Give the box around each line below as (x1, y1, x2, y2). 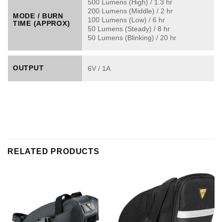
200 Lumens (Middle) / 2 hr (88, 7, 173, 15)
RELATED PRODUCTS (7, 147, 100, 156)
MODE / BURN (13, 11, 63, 20)
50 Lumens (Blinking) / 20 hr (88, 34, 176, 42)
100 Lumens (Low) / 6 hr (88, 16, 165, 24)
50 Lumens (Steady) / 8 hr (88, 25, 170, 33)
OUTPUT (13, 63, 44, 72)
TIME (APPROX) (13, 19, 70, 27)
